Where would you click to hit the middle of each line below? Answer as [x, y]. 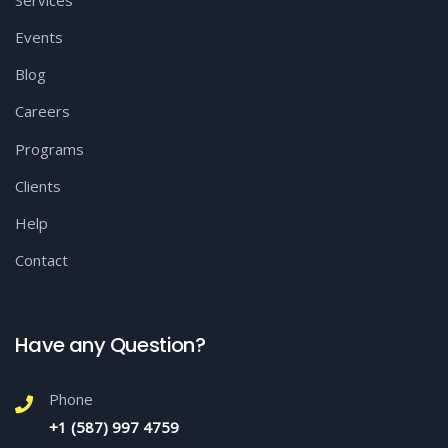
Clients [38, 186]
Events [39, 37]
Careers [42, 111]
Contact [41, 260]
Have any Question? [110, 345]
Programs [49, 149]
